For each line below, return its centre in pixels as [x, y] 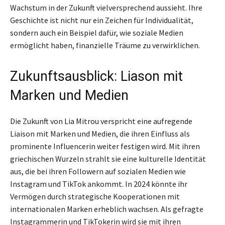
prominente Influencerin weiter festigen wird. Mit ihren [105, 146]
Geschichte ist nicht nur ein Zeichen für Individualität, [102, 20]
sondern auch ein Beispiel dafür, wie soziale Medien [97, 33]
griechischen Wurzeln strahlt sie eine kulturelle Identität [108, 159]
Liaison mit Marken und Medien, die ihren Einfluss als [100, 134]
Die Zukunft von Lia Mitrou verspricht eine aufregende [101, 121]
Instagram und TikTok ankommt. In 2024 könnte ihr [99, 184]
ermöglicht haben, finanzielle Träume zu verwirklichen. [105, 45]
